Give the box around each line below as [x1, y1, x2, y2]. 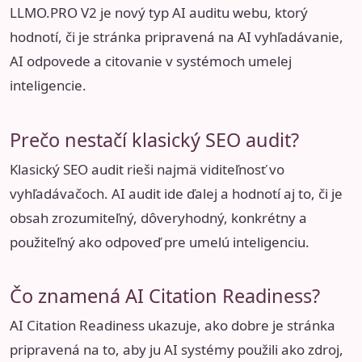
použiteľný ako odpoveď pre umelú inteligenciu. [10, 232, 309, 251]
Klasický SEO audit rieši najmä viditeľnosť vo [10, 159, 284, 179]
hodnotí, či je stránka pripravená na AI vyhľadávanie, [10, 27, 343, 47]
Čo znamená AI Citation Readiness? [10, 283, 320, 309]
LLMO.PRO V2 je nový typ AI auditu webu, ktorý [10, 3, 308, 23]
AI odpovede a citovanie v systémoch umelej [10, 52, 292, 71]
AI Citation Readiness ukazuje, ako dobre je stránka [10, 316, 335, 335]
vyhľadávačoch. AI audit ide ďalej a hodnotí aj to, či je [10, 183, 343, 203]
